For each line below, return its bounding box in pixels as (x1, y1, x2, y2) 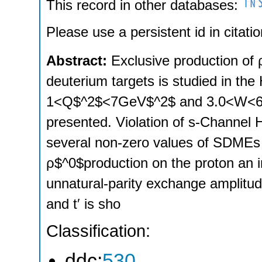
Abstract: (46, 52, 111, 68)
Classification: (46, 222, 150, 241)
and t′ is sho (46, 195, 120, 212)
